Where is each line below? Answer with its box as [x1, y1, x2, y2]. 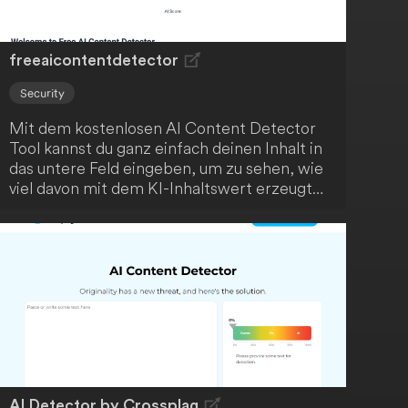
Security [19, 86, 65, 100]
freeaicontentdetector [9, 53, 179, 69]
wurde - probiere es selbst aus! [9, 198, 233, 219]
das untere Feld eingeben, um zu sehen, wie [9, 158, 324, 179]
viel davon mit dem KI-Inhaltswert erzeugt [9, 178, 313, 199]
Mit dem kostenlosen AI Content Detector [9, 117, 317, 139]
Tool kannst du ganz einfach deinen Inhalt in [9, 138, 323, 159]
